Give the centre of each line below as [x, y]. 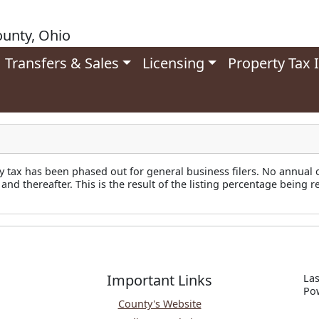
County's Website [159, 304]
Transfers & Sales [62, 63]
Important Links [159, 280]
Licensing [174, 63]
